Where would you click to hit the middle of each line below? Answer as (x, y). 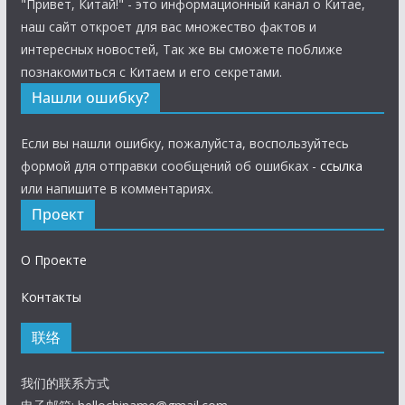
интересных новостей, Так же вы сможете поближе (181, 50)
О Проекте (53, 260)
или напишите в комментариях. (117, 189)
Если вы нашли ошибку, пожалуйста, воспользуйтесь (184, 144)
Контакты (51, 297)
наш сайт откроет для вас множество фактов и (168, 27)
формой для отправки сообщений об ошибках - (170, 166)
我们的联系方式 (65, 383)
